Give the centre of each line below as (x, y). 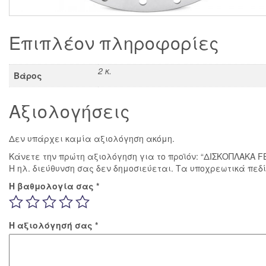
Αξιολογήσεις (69, 110)
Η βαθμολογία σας (53, 186)
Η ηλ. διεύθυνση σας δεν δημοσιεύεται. (91, 168)
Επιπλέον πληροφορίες (114, 42)
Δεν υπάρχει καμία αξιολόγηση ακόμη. (92, 138)
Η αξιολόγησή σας (52, 225)
